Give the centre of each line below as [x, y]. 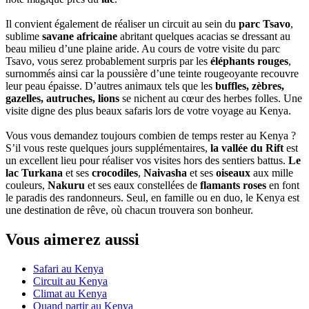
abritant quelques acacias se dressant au [204, 37]
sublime [24, 37]
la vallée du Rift [247, 148]
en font [283, 186]
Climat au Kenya [70, 294]
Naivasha [165, 173]
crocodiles [115, 173]
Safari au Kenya [68, 269]
